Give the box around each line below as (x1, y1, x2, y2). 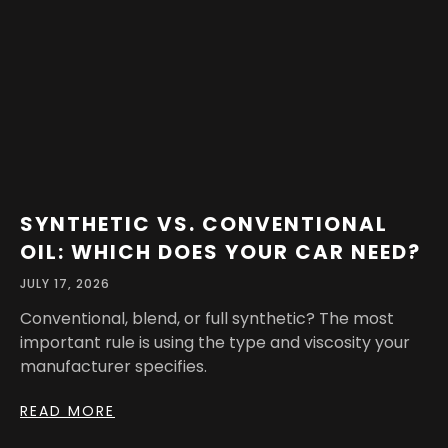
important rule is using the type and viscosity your (20, 331, 410, 355)
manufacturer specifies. (20, 355, 207, 379)
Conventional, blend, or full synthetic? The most (20, 307, 394, 331)
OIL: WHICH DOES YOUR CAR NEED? (20, 238, 421, 267)
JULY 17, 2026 (20, 275, 110, 293)
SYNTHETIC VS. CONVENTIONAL (20, 210, 388, 239)
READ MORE (20, 401, 115, 422)
